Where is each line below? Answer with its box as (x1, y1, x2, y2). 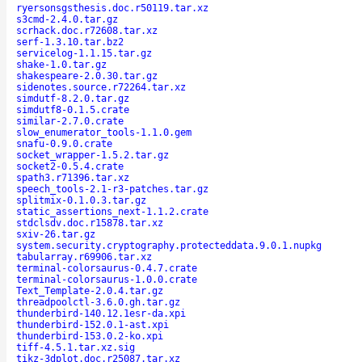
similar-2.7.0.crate (16, 115, 124, 127)
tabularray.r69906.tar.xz (16, 250, 152, 263)
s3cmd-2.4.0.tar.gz (16, 13, 118, 25)
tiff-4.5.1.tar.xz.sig (16, 341, 135, 353)
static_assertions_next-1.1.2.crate (16, 205, 208, 217)
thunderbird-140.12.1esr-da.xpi (16, 307, 186, 319)
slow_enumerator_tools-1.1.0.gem (16, 126, 192, 138)
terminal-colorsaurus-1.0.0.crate (16, 273, 197, 285)
